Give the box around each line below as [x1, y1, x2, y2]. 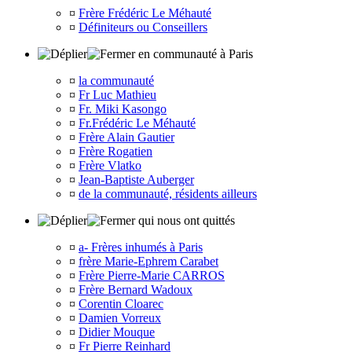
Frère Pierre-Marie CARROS [79, 269, 225, 282]
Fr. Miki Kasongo [79, 102, 167, 115]
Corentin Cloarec [79, 297, 163, 310]
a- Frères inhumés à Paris [79, 240, 203, 254]
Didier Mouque [79, 325, 155, 339]
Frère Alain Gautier [79, 130, 174, 144]
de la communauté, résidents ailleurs [79, 187, 257, 200]
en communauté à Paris [135, 47, 253, 60]
